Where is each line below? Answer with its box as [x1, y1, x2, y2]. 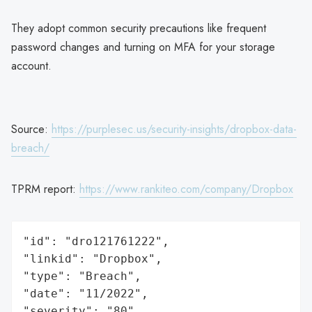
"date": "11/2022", [23, 286, 148, 300]
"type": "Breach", [23, 269, 141, 283]
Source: [11, 120, 52, 137]
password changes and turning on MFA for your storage [11, 38, 275, 55]
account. [11, 57, 52, 74]
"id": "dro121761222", [23, 234, 169, 248]
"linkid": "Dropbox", [23, 251, 162, 265]
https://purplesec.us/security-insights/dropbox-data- [52, 120, 297, 137]
